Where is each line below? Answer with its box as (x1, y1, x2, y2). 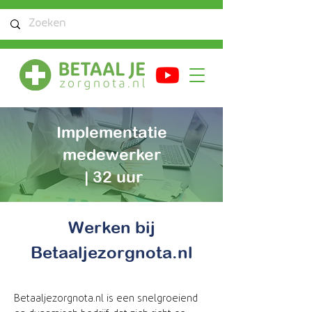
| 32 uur (80, 167, 143, 186)
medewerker (62, 145, 161, 164)
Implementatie (56, 123, 167, 141)
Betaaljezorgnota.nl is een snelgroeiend (14, 293, 198, 304)
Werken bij (68, 217, 155, 237)
